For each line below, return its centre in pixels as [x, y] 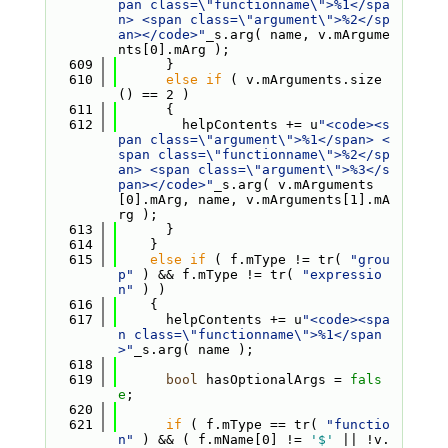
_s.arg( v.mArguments [293, 184]
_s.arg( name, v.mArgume [297, 34]
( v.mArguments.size [301, 79]
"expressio [341, 274]
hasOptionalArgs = [273, 379]
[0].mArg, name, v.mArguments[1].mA [253, 199]
